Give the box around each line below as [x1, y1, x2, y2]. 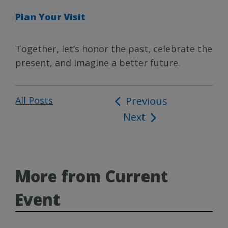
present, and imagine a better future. [15, 56, 180, 69]
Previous [125, 94, 167, 108]
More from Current [15, 165, 168, 187]
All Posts [15, 94, 53, 106]
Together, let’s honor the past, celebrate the [15, 42, 212, 55]
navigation [114, 110, 172, 125]
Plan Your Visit [15, 10, 85, 23]
